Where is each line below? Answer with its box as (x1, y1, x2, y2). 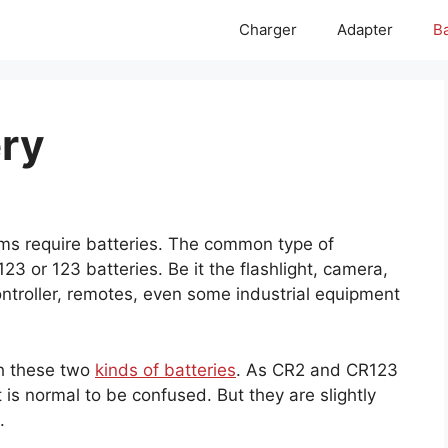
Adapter (337, 20, 393, 39)
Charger (239, 20, 297, 39)
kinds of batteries (95, 359, 236, 380)
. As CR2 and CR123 (236, 359, 398, 380)
